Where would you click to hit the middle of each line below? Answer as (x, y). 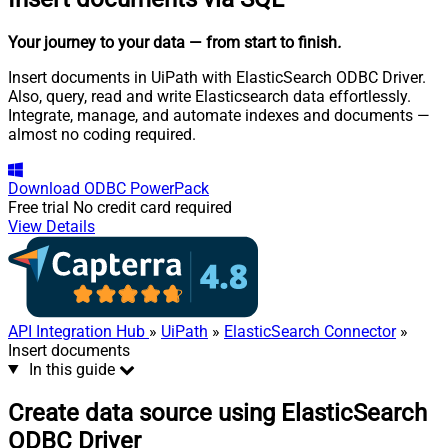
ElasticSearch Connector (310, 331)
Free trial (38, 207)
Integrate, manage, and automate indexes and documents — (219, 115)
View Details (51, 226)
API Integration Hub (78, 331)
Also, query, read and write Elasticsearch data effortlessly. (209, 96)
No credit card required (152, 207)
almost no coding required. (102, 134)
